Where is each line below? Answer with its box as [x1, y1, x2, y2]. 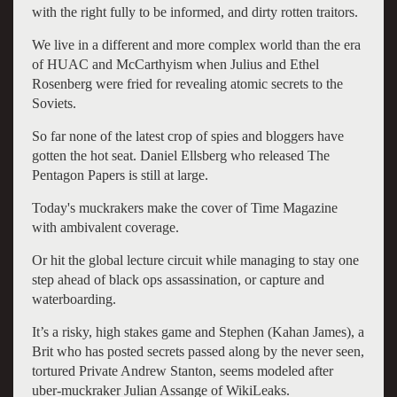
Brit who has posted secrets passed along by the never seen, [31, 343, 364, 359]
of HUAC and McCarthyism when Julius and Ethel [31, 56, 319, 72]
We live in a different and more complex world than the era [31, 36, 361, 52]
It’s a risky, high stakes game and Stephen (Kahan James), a [31, 323, 364, 339]
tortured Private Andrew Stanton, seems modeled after [31, 362, 333, 378]
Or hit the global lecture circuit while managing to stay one [31, 252, 359, 268]
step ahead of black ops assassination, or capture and [31, 271, 324, 287]
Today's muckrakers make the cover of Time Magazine [31, 199, 338, 215]
